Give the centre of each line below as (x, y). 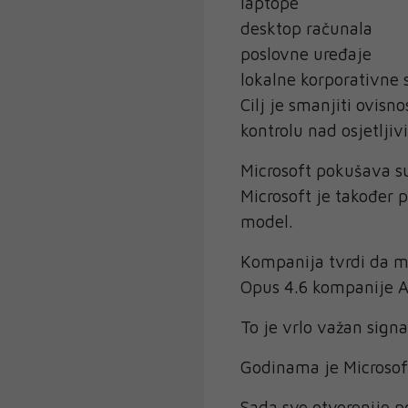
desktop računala (306, 29)
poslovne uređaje (306, 54)
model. (267, 222)
